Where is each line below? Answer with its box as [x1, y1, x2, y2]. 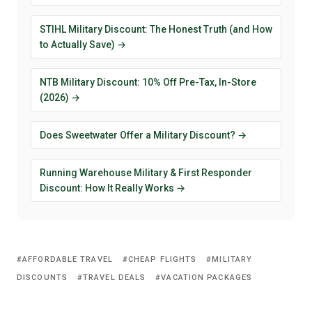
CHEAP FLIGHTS [127, 254, 197, 264]
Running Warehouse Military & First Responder [40, 166, 252, 178]
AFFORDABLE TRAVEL [22, 254, 113, 264]
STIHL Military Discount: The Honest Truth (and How [40, 23, 272, 35]
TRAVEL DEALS [83, 272, 146, 282]
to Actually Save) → [40, 38, 126, 50]
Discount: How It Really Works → [40, 182, 185, 194]
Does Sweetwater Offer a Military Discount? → [40, 129, 247, 141]
